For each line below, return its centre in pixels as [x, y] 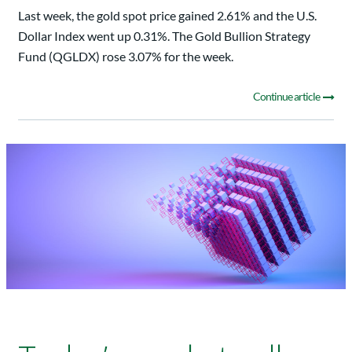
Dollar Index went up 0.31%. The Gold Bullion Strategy [164, 35]
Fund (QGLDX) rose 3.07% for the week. [126, 56]
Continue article [287, 96]
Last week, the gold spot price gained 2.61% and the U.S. [167, 15]
